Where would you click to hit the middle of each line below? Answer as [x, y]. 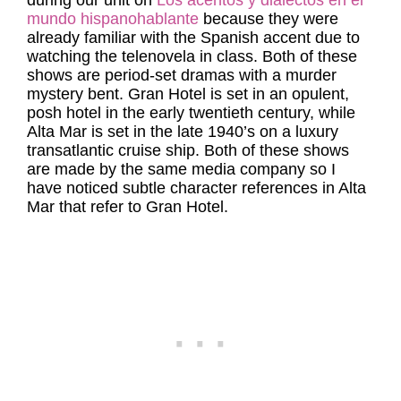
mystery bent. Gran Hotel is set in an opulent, [188, 94]
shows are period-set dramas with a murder [182, 75]
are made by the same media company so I [181, 169]
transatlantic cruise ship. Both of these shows [188, 150]
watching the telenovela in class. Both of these [192, 56]
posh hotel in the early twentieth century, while [191, 113]
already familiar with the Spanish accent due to [193, 38]
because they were [269, 19]
